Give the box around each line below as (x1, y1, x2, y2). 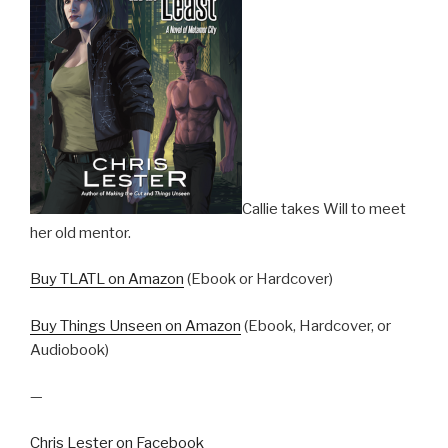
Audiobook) (30, 340, 109, 359)
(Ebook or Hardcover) (184, 270, 333, 289)
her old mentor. (30, 223, 131, 242)
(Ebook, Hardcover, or (241, 316, 391, 335)
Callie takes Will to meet (242, 199, 406, 218)
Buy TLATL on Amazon (30, 270, 184, 289)
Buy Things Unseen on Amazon (30, 316, 241, 335)
